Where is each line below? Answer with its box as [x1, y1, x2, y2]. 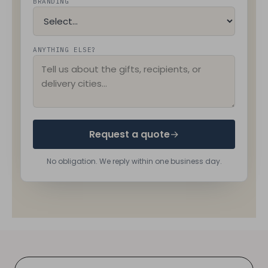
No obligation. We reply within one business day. [46, 156, 222, 166]
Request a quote [89, 127, 170, 141]
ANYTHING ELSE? [33, 45, 96, 54]
